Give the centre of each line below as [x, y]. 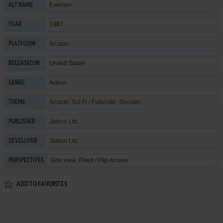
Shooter [129, 102]
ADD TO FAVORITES [42, 184]
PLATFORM [22, 44]
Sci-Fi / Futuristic [94, 102]
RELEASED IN [24, 63]
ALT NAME [20, 5]
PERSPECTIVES [26, 161]
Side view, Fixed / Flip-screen [89, 160]
